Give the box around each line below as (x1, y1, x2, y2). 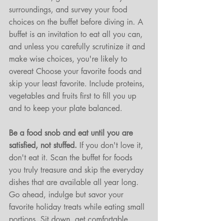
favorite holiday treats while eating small (9, 202, 147, 213)
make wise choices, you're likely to (9, 54, 130, 65)
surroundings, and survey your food (9, 4, 130, 15)
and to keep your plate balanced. (9, 103, 125, 114)
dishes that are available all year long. (9, 177, 141, 188)
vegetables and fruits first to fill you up (9, 91, 139, 102)
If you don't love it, (77, 140, 146, 151)
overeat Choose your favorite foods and (9, 66, 144, 77)
